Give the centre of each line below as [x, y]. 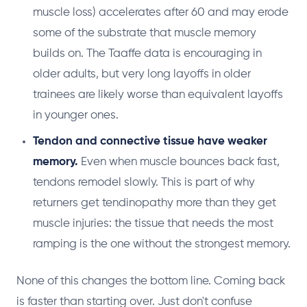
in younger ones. [76, 116]
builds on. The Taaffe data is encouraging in [147, 54]
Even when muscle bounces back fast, [179, 162]
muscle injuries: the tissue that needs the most [153, 224]
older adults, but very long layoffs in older [142, 75]
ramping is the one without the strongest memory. [162, 245]
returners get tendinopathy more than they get [155, 204]
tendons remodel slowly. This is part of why [144, 183]
